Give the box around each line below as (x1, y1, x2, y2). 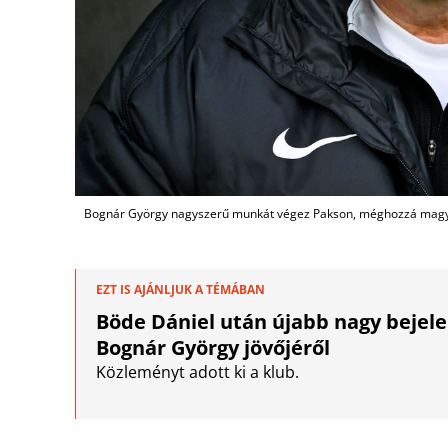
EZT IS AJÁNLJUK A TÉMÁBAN (96, 281, 265, 299)
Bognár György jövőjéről (96, 334, 330, 362)
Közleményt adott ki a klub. (96, 361, 299, 384)
